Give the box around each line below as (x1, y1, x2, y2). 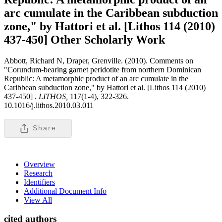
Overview (24, 160, 55, 168)
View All (24, 195, 52, 204)
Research (24, 168, 53, 177)
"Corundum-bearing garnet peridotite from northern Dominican (4, 65, 201, 74)
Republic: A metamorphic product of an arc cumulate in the (4, 74, 188, 83)
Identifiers (24, 177, 55, 186)
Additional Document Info (24, 186, 107, 195)
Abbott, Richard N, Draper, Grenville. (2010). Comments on (4, 56, 193, 65)
